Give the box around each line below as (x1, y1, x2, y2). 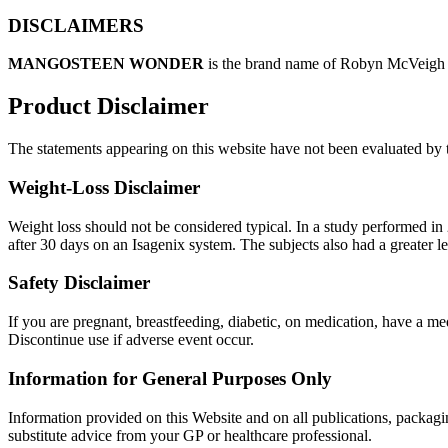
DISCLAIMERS (8, 14, 144, 36)
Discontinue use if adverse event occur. (8, 331, 254, 349)
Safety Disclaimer (8, 272, 150, 294)
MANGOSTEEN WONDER (8, 55, 204, 73)
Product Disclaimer (8, 93, 209, 120)
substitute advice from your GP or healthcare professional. (8, 426, 372, 444)
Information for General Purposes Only (8, 367, 332, 389)
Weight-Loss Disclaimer (8, 177, 200, 198)
